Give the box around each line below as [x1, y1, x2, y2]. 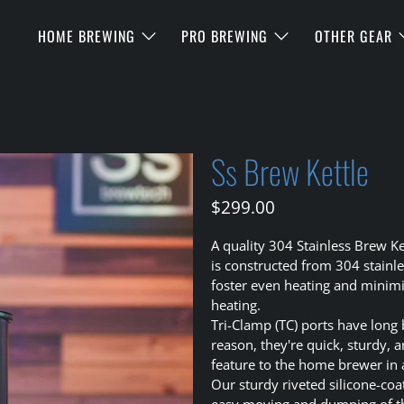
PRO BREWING [181, 25, 269, 47]
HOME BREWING [38, 25, 135, 47]
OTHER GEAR [314, 25, 392, 47]
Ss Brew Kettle [211, 147, 369, 195]
